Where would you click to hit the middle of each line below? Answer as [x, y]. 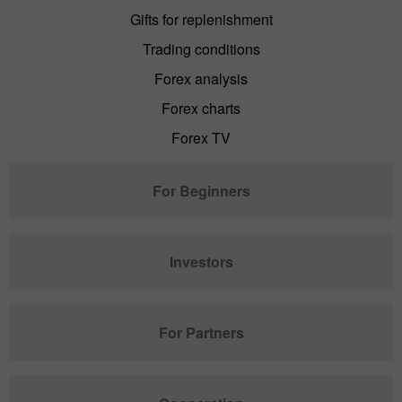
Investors [201, 262]
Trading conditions [201, 49]
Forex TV [201, 138]
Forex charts [201, 109]
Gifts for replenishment [201, 20]
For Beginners [201, 191]
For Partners [201, 333]
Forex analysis [201, 79]
